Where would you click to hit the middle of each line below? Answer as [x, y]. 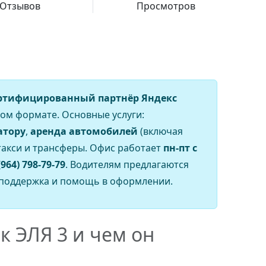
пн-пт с [180, 148]
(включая [160, 131]
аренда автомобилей [84, 131]
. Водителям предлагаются [127, 164]
